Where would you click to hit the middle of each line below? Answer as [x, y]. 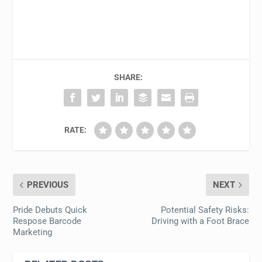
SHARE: [128, 77]
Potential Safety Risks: [205, 210]
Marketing [33, 232]
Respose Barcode [47, 221]
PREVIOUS [48, 185]
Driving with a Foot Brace [200, 221]
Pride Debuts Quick [50, 210]
